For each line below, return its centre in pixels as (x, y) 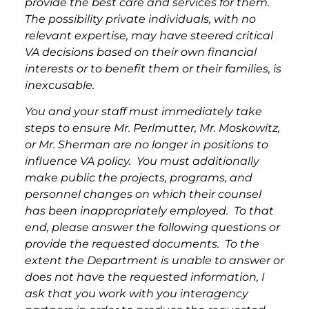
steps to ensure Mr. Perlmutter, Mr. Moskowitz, (152, 128)
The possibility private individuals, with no (140, 19)
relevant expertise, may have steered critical (149, 35)
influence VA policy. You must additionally (142, 161)
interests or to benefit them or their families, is (153, 68)
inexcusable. (61, 85)
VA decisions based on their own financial (141, 52)
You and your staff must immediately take (143, 112)
